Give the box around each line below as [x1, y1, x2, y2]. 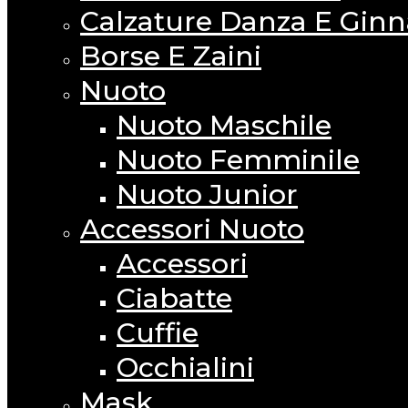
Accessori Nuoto [80, 212, 304, 247]
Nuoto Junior [117, 178, 298, 212]
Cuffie [117, 316, 199, 351]
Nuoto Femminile [117, 143, 360, 178]
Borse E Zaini [80, 39, 261, 74]
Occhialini [117, 351, 254, 385]
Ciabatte [117, 281, 232, 316]
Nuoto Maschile [117, 108, 331, 143]
